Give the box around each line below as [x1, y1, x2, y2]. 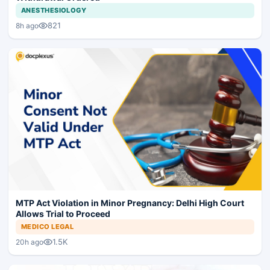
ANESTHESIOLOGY [21, 6, 87, 15]
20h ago [16, 237, 43, 246]
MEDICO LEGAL [21, 222, 74, 231]
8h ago [16, 20, 39, 30]
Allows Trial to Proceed [16, 209, 110, 219]
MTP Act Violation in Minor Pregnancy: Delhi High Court [16, 198, 244, 209]
